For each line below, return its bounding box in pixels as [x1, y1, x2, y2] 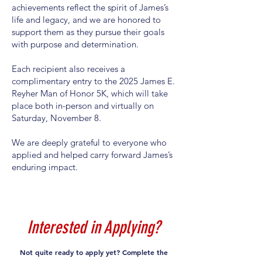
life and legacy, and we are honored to [12, 13, 161, 25]
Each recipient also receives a [12, 63, 125, 74]
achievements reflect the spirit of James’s [12, 1, 168, 13]
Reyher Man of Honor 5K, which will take [12, 87, 168, 99]
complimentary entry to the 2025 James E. [12, 75, 175, 87]
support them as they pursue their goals [12, 26, 164, 37]
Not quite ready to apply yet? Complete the [19, 247, 168, 257]
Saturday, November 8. [12, 112, 101, 123]
